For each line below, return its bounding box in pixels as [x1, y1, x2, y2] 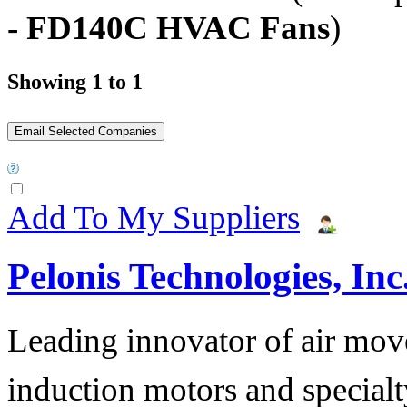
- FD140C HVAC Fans [7, 8, 330, 46]
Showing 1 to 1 [7, 69, 143, 94]
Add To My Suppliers [7, 198, 300, 236]
